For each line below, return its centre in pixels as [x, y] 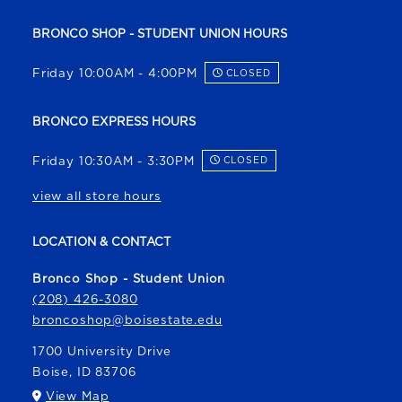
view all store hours [97, 196]
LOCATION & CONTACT [102, 242]
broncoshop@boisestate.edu [127, 320]
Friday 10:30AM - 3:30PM [114, 162]
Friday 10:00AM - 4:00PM [115, 74]
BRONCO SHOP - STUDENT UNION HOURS [160, 35]
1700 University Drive [102, 351]
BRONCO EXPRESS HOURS [114, 122]
